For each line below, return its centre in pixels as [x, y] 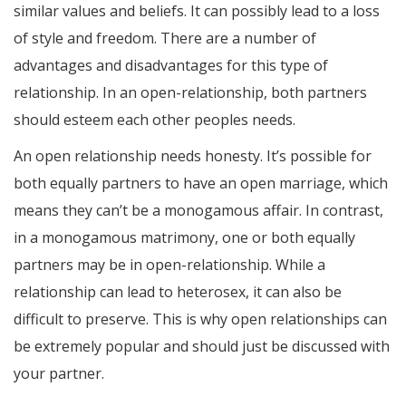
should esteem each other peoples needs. [155, 120]
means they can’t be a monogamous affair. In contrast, [198, 211]
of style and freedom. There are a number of [165, 39]
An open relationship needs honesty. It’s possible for [193, 156]
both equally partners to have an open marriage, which [201, 184]
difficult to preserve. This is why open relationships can [200, 319]
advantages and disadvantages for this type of [171, 66]
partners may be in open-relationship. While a [169, 265]
